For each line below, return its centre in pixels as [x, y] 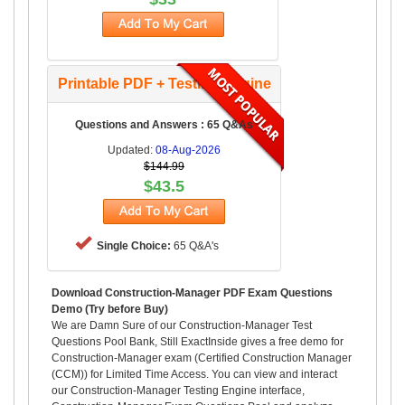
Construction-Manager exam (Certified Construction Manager [202, 358]
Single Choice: [134, 245]
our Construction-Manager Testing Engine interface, [178, 390]
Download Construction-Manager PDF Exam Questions [192, 292]
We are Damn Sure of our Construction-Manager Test [182, 325]
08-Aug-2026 [188, 150]
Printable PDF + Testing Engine [164, 83]
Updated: [132, 150]
